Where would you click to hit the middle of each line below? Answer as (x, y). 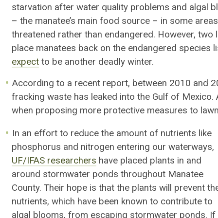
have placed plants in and (149, 160)
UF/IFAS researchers (54, 160)
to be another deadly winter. (98, 62)
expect (25, 62)
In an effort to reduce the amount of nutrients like (112, 133)
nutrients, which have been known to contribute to (112, 201)
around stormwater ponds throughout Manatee (108, 174)
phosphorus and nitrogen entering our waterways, (113, 147)
